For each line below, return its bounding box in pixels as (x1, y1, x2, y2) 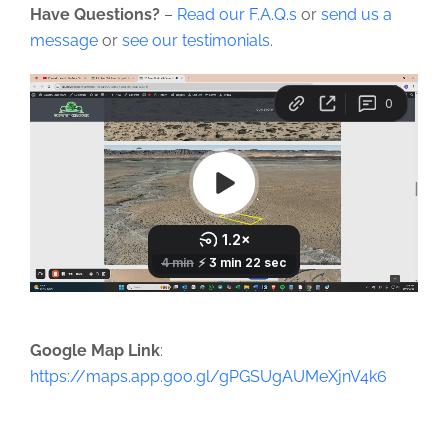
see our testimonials (122, 30, 270, 50)
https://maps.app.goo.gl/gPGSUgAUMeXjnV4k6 (30, 366, 387, 386)
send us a (321, 4, 392, 24)
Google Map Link (30, 340, 160, 360)
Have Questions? (30, 4, 160, 24)
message (30, 30, 98, 50)
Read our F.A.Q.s (177, 4, 297, 24)
